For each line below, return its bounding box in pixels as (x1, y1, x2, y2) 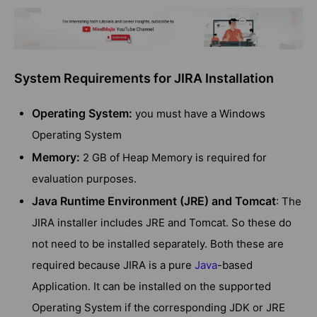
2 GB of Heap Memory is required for (80, 151, 267, 165)
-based (217, 258, 253, 272)
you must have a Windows (132, 107, 265, 121)
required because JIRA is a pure (32, 258, 195, 272)
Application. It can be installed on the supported (32, 279, 271, 294)
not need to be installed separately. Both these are (32, 237, 284, 251)
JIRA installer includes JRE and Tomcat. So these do (32, 216, 292, 230)
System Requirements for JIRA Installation (14, 71, 274, 86)
